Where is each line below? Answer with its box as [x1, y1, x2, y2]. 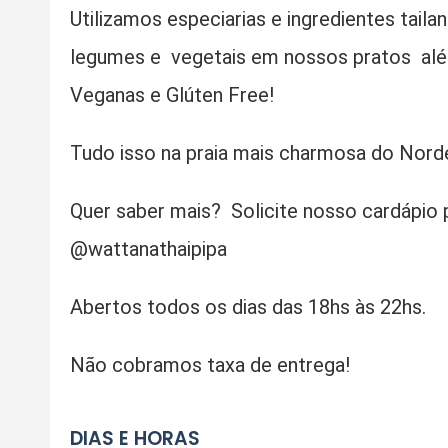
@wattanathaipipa [69, 236, 227, 261]
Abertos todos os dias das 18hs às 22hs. [69, 294, 426, 319]
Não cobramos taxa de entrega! [69, 352, 350, 377]
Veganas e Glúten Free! [69, 82, 274, 107]
